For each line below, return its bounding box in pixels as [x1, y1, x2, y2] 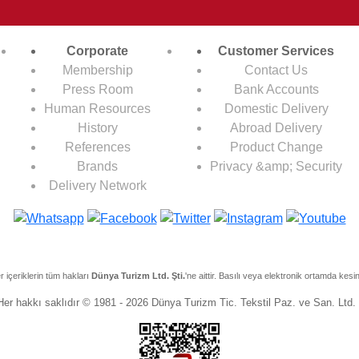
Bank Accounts [233, 83, 319, 96]
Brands [77, 159, 118, 173]
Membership [62, 63, 133, 77]
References [64, 140, 131, 154]
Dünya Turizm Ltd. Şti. [91, 270, 185, 280]
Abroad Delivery [230, 121, 322, 135]
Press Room [62, 83, 133, 96]
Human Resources [44, 102, 151, 115]
